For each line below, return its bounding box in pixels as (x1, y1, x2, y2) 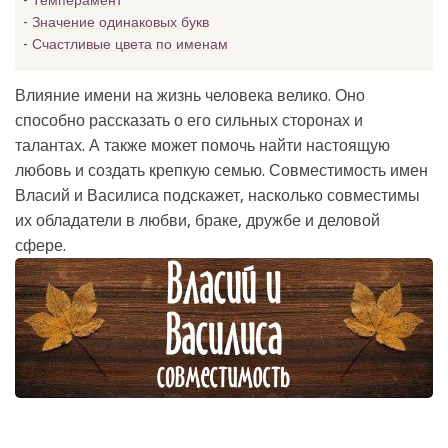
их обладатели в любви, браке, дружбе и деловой (15, 211, 380, 230)
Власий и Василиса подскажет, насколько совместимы (15, 186, 420, 205)
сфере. (15, 236, 66, 255)
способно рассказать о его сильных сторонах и (15, 111, 363, 130)
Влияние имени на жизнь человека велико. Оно (15, 86, 365, 105)
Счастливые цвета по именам (32, 36, 228, 52)
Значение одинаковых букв (32, 14, 209, 30)
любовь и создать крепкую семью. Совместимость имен (15, 161, 428, 180)
